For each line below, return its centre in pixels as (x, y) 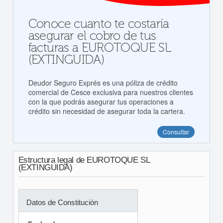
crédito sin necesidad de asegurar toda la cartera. (107, 111)
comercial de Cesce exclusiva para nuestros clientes (111, 92)
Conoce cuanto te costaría (99, 24)
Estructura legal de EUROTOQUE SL (84, 160)
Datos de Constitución (62, 202)
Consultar (176, 132)
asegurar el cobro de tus (92, 36)
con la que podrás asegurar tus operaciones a (101, 102)
